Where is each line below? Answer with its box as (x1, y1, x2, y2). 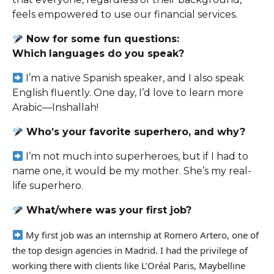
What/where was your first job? (23, 204, 192, 217)
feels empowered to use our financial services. (12, 9, 237, 21)
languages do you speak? (49, 48, 184, 60)
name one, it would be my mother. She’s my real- (12, 165, 251, 177)
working (12, 259, 47, 272)
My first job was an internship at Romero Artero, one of (26, 229, 259, 242)
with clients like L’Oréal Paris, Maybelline (72, 259, 245, 272)
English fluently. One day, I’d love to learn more (12, 87, 243, 99)
